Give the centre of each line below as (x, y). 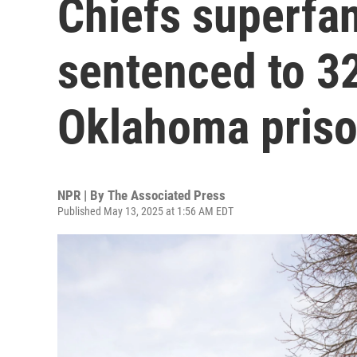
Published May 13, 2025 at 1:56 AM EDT (145, 211)
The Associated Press (167, 195)
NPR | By (82, 195)
